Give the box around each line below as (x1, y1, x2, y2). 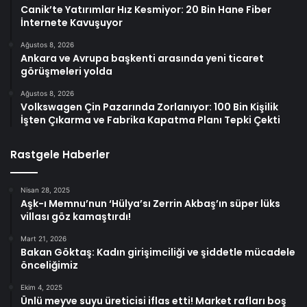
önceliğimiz (21, 258, 78, 272)
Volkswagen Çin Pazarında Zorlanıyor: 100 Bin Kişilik (21, 99, 278, 114)
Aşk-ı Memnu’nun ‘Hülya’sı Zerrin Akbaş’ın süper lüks (21, 196, 280, 210)
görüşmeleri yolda (21, 64, 112, 78)
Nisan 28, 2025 (21, 185, 70, 194)
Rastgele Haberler (10, 147, 110, 162)
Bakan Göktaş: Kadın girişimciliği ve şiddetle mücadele (21, 245, 295, 259)
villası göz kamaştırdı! (21, 209, 131, 223)
